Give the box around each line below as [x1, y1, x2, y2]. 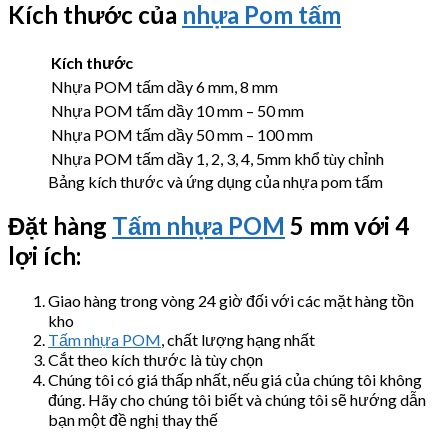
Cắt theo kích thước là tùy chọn [48, 350, 263, 370]
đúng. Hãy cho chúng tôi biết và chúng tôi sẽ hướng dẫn [48, 390, 426, 410]
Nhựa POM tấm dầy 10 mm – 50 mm [51, 100, 304, 120]
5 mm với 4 [285, 211, 409, 241]
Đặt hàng [8, 211, 112, 241]
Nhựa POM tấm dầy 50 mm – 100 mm [51, 124, 313, 144]
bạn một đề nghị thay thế [48, 410, 218, 430]
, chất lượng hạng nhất [161, 330, 315, 350]
